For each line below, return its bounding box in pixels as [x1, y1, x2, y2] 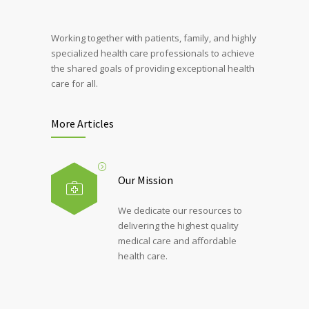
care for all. [51, 77, 98, 90]
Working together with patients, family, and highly [51, 32, 257, 44]
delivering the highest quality [118, 219, 239, 232]
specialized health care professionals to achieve [51, 47, 255, 59]
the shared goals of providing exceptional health [51, 62, 255, 74]
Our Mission [118, 173, 173, 187]
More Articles [51, 117, 114, 130]
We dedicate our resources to [118, 204, 242, 217]
